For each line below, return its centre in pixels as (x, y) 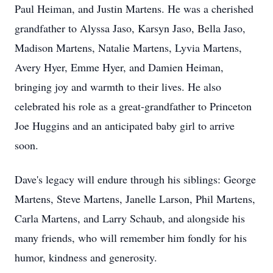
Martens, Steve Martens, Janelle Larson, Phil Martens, (135, 199)
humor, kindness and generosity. (86, 257)
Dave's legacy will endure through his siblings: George (135, 179)
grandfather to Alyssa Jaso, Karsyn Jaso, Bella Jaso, (130, 28)
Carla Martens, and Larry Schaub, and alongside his (130, 218)
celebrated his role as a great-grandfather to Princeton (133, 106)
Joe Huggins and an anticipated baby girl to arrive (125, 126)
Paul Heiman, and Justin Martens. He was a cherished (134, 9)
